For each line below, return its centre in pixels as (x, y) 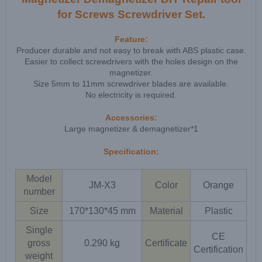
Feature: (131, 39)
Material (166, 211)
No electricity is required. (131, 95)
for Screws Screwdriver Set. (131, 15)
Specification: (131, 152)
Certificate (166, 243)
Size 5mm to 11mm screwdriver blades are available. (131, 84)
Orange (218, 185)
